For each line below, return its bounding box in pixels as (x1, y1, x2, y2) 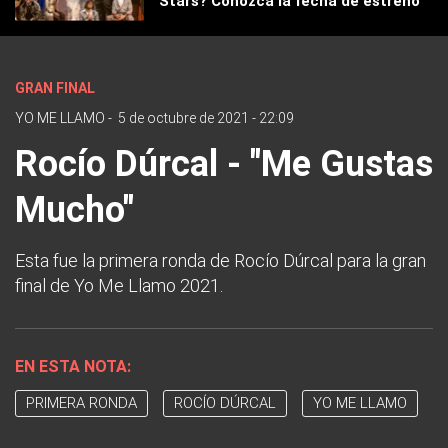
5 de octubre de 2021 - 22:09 (118, 110, 294, 127)
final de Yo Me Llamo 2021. (15, 275, 223, 297)
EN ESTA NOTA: (15, 357, 131, 377)
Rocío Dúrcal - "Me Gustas (15, 143, 433, 186)
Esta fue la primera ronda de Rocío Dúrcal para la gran (15, 250, 426, 272)
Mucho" (15, 189, 134, 232)
